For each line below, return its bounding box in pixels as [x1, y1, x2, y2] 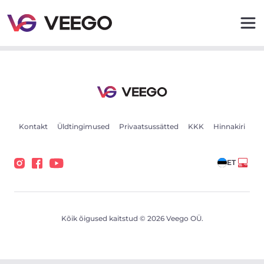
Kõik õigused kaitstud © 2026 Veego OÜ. [61, 213, 203, 223]
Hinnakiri [213, 122, 245, 131]
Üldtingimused [57, 122, 110, 131]
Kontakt [19, 122, 48, 131]
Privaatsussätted [119, 122, 179, 131]
